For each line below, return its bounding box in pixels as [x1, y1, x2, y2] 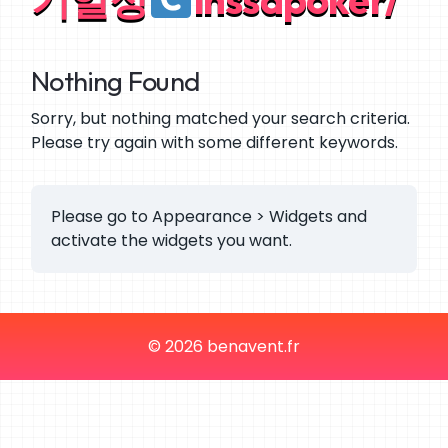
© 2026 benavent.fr [148, 334, 300, 358]
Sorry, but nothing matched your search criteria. [30, 106, 410, 130]
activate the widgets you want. [50, 228, 292, 252]
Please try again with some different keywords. [30, 130, 398, 154]
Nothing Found [30, 63, 200, 98]
